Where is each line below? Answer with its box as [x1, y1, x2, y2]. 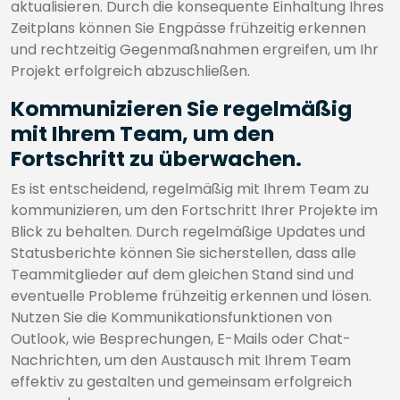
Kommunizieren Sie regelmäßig [11, 94, 352, 123]
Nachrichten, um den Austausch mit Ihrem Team [11, 350, 351, 371]
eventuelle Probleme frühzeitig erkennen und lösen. [11, 286, 371, 306]
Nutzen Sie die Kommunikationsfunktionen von [11, 307, 332, 328]
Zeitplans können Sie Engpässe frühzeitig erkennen [11, 18, 366, 38]
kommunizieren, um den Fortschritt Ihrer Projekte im [11, 200, 378, 221]
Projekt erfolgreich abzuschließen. [11, 61, 250, 81]
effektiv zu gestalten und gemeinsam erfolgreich [11, 371, 352, 392]
